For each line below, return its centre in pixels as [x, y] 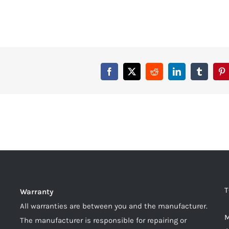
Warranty [37, 192]
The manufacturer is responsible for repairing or [103, 220]
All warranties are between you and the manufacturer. [114, 206]
